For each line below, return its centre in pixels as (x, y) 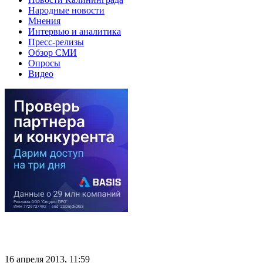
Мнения (44, 21)
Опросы (44, 63)
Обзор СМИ (53, 52)
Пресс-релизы (56, 42)
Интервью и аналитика (75, 31)
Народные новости (66, 10)
